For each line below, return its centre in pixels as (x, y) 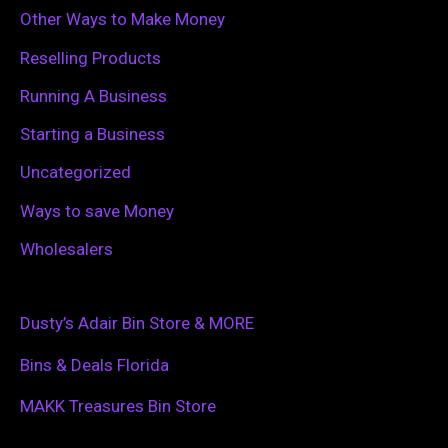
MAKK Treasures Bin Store (118, 405)
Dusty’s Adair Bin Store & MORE (137, 323)
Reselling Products (90, 57)
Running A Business (93, 95)
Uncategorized (75, 172)
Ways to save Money (97, 210)
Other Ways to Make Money (122, 19)
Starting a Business (92, 134)
